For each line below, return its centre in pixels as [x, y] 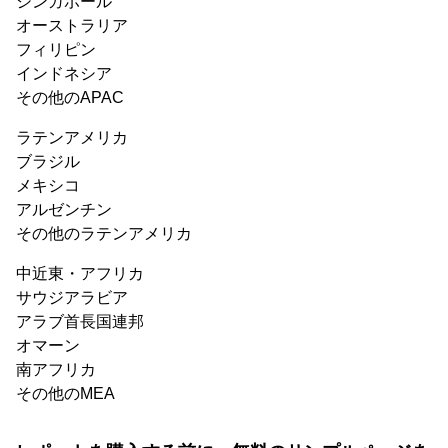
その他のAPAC [70, 98]
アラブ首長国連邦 [80, 322]
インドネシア [64, 74]
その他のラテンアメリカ [104, 234]
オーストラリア [72, 26]
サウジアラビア [72, 298]
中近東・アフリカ [80, 274]
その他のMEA [65, 394]
